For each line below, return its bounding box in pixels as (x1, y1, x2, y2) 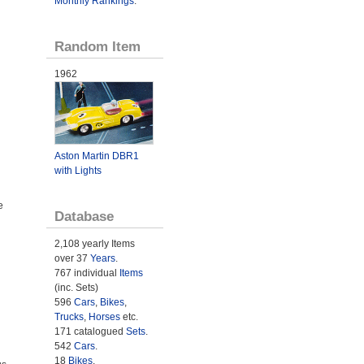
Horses (88, 310, 120, 323)
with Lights (54, 164, 102, 176)
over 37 (54, 252, 90, 264)
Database (54, 207, 114, 224)
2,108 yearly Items (54, 237, 135, 249)
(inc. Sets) (54, 281, 98, 293)
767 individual (54, 266, 119, 279)
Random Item (54, 38, 141, 54)
